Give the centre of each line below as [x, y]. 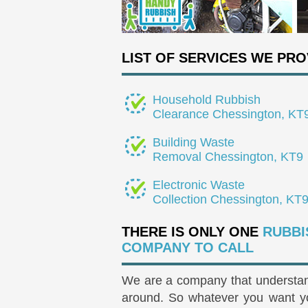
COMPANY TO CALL [188, 247]
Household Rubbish [207, 99]
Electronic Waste [199, 185]
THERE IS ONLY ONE [190, 231]
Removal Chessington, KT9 [228, 156]
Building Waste [194, 142]
